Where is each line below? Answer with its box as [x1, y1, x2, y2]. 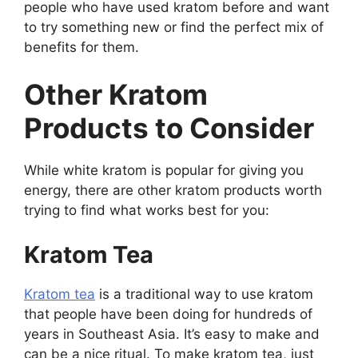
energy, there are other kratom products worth [24, 182, 322, 198]
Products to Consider [24, 111, 314, 145]
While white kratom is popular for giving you [24, 162, 304, 178]
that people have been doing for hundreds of [24, 305, 312, 322]
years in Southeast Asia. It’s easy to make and [24, 325, 320, 342]
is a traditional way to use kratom [95, 285, 313, 302]
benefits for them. [24, 38, 139, 55]
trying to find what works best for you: [24, 202, 269, 218]
